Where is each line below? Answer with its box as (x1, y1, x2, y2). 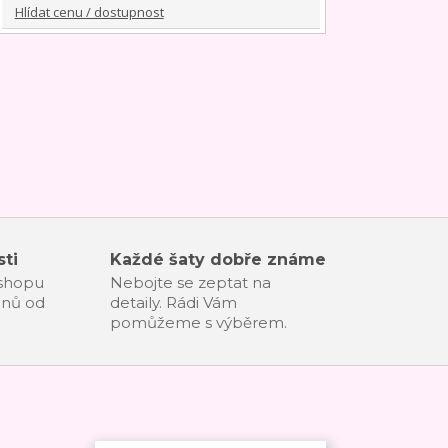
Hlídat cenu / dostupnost (14, 2, 164, 21)
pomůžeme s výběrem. (109, 312, 287, 332)
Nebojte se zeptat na (109, 272, 271, 292)
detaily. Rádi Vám (109, 292, 237, 312)
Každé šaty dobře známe (109, 249, 326, 269)
